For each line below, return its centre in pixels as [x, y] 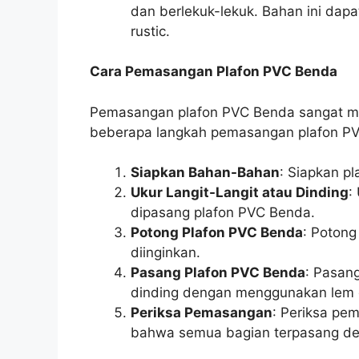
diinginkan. [165, 253]
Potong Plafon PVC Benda [217, 233]
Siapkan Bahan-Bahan [205, 173]
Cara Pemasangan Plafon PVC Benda [214, 72]
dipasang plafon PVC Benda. [223, 213]
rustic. [150, 31]
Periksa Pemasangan [202, 313]
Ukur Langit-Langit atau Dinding [240, 193]
